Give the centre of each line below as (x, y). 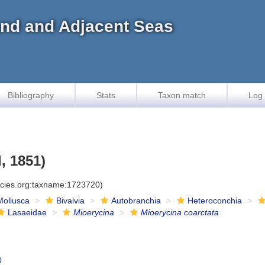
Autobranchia (136, 201)
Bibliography (31, 95)
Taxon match (182, 95)
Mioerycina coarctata (180, 212)
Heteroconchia (215, 201)
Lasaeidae (28, 212)
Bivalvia (71, 201)
